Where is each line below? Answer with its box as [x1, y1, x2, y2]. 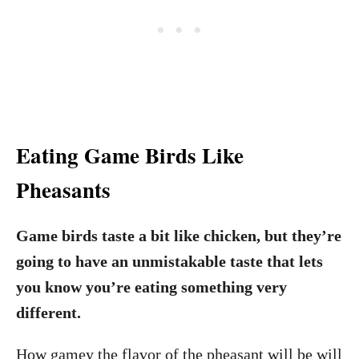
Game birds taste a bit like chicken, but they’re [16, 226, 341, 244]
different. [16, 303, 81, 321]
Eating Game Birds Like [16, 139, 244, 171]
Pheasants [16, 173, 111, 205]
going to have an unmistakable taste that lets [16, 252, 323, 270]
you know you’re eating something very [16, 277, 287, 296]
